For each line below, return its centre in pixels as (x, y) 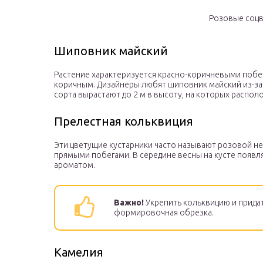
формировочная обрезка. (164, 213)
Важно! (129, 203)
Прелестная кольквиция (124, 122)
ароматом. (75, 165)
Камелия (79, 252)
